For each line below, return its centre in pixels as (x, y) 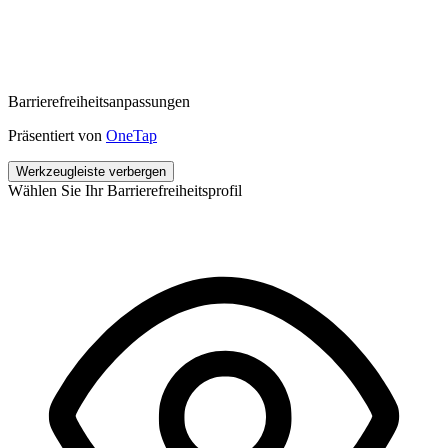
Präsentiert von (57, 136)
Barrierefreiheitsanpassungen (99, 102)
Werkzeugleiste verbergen (91, 172)
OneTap (131, 136)
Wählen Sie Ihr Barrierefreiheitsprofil (125, 191)
